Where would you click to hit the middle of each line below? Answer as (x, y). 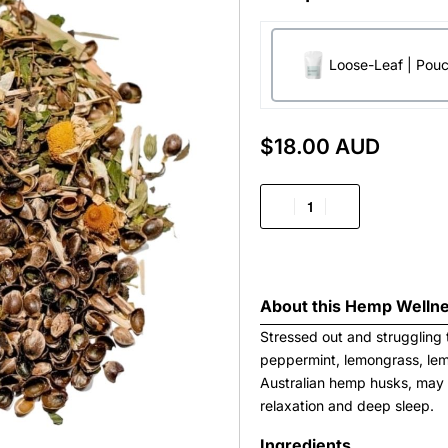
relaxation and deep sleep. (347, 405)
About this (302, 306)
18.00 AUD (327, 146)
